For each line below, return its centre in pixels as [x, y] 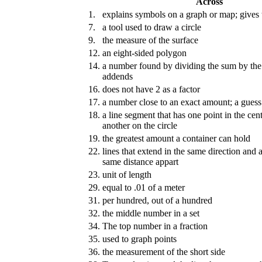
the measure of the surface [150, 40]
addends [118, 76]
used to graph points [139, 239]
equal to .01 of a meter [144, 187]
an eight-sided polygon [144, 53]
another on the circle [140, 125]
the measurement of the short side [164, 251]
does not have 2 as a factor [151, 89]
